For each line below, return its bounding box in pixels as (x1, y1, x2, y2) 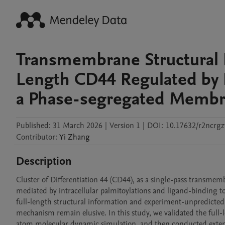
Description (16, 154, 72, 169)
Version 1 (109, 120, 140, 131)
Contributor (16, 132, 55, 143)
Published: (16, 120, 51, 131)
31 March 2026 (53, 120, 102, 131)
